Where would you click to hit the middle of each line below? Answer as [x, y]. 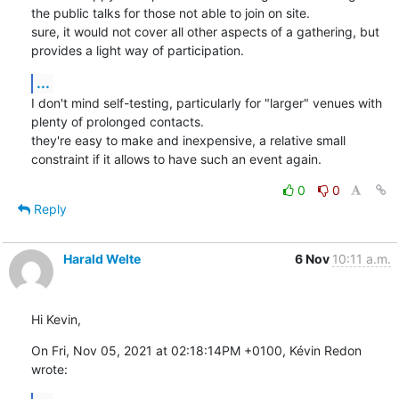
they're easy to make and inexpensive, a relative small [188, 140]
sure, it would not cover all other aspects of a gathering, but [205, 31]
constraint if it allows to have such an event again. [176, 159]
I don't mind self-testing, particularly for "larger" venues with [206, 102]
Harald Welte [102, 258]
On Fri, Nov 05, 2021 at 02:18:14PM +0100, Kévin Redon [196, 350]
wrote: [49, 369]
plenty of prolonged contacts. [117, 121]
